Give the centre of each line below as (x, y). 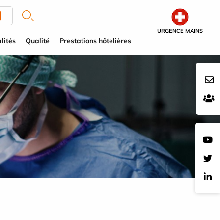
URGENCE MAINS (180, 31)
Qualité (38, 41)
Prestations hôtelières (95, 41)
